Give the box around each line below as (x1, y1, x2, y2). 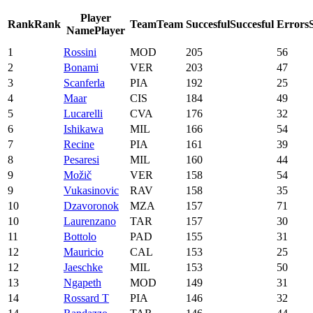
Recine (64, 138, 94, 150)
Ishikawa (64, 122, 103, 135)
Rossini (64, 45, 96, 58)
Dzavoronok (64, 199, 119, 212)
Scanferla (64, 76, 105, 89)
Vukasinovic (64, 184, 119, 196)
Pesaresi (64, 153, 99, 166)
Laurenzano (64, 214, 116, 227)
